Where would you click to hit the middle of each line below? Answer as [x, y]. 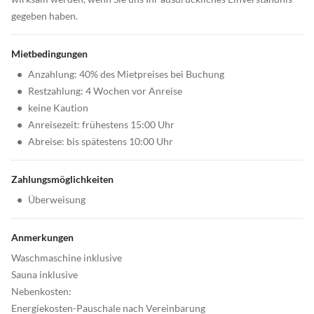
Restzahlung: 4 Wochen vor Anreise [105, 91]
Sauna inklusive [45, 275]
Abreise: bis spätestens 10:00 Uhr [101, 142]
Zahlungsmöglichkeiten [62, 179]
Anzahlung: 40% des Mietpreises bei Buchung [126, 74]
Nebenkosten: [41, 292]
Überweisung [57, 200]
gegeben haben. [45, 16]
